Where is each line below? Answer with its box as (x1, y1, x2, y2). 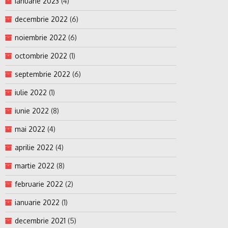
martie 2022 (15, 161, 54, 170)
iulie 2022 (15, 88, 47, 97)
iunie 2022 (15, 106, 49, 116)
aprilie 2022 (15, 143, 53, 152)
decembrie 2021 (15, 216, 66, 225)
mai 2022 (15, 125, 45, 134)
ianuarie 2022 (15, 198, 60, 207)
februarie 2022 (15, 180, 63, 189)
